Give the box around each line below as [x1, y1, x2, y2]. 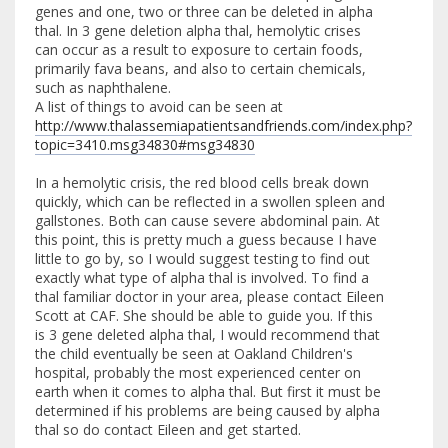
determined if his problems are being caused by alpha [35, 400, 380, 420]
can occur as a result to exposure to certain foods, [35, 39, 363, 59]
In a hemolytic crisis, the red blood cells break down [35, 172, 369, 192]
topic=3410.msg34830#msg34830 [35, 134, 255, 154]
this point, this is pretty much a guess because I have [35, 229, 377, 249]
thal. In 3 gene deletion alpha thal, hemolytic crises [35, 20, 361, 40]
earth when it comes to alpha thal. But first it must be [35, 381, 381, 401]
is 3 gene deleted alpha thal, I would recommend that [35, 324, 380, 344]
